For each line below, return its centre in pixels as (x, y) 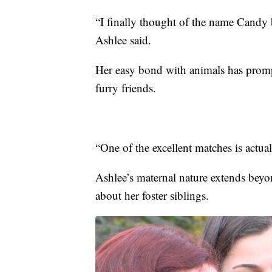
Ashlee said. (123, 40)
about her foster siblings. (152, 195)
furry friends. (126, 88)
